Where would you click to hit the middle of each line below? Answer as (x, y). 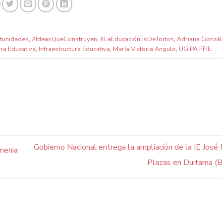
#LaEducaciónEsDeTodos (137, 39)
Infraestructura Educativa (74, 49)
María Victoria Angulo (144, 49)
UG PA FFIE (195, 49)
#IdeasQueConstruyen (64, 39)
